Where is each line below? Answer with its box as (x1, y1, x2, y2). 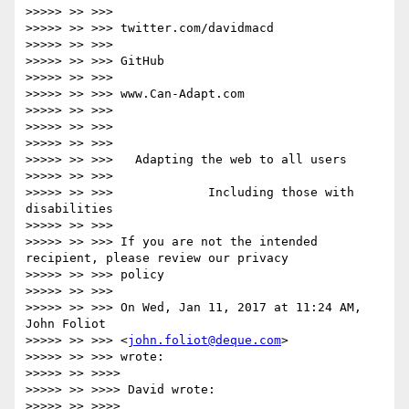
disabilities (26, 202, 113, 216)
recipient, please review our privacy (26, 251, 288, 266)
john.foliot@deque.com (128, 333, 281, 348)
